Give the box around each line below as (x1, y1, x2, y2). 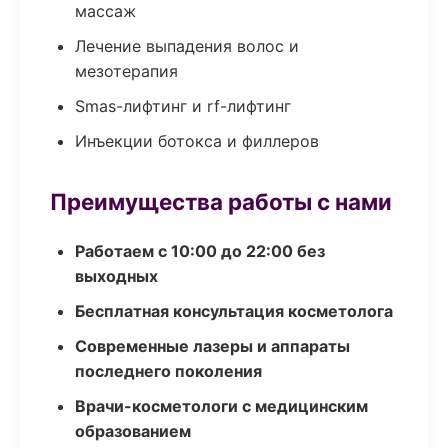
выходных (75, 266, 158, 286)
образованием (75, 421, 191, 441)
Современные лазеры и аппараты (75, 336, 350, 356)
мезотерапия (75, 61, 178, 81)
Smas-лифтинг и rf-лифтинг (75, 96, 291, 116)
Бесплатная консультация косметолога (75, 301, 393, 321)
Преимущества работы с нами (50, 188, 392, 215)
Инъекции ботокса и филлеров (75, 131, 319, 151)
